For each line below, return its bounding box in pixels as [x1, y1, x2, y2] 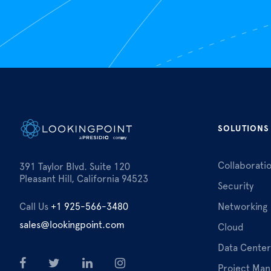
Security [218, 181, 253, 191]
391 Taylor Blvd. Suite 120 [19, 162, 130, 172]
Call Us [19, 202, 48, 212]
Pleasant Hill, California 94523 [19, 174, 148, 184]
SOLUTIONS [218, 124, 269, 133]
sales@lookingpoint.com [19, 220, 125, 230]
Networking [218, 202, 267, 212]
